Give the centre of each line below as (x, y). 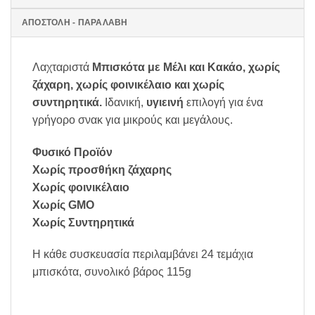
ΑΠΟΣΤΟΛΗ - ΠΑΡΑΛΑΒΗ (75, 22)
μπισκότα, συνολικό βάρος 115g (112, 272)
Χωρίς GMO (63, 205)
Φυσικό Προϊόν (72, 152)
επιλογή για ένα (223, 102)
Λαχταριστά (62, 67)
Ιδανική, (124, 102)
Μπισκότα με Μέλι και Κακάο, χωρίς (186, 67)
